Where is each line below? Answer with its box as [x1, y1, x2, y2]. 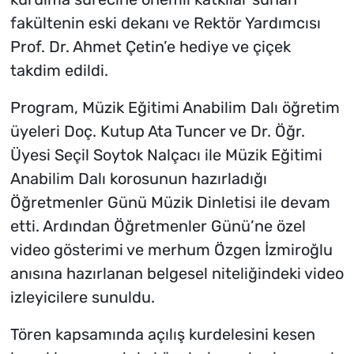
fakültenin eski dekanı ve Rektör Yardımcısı [9, 13, 321, 33]
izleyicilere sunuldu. [9, 288, 155, 307]
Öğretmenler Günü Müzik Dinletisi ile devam [9, 193, 330, 213]
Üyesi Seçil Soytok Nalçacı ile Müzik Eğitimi [9, 145, 322, 165]
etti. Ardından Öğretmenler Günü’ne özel [9, 217, 306, 236]
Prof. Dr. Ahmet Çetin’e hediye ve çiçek [9, 37, 291, 57]
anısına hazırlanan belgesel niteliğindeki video [9, 264, 344, 284]
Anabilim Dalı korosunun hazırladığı [9, 169, 267, 189]
